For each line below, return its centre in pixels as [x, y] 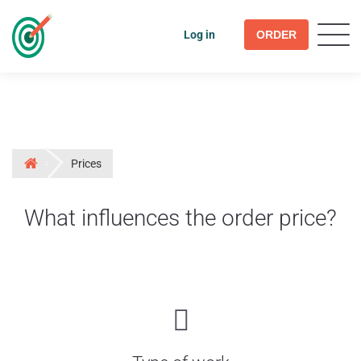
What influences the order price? [180, 218]
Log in [199, 35]
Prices [86, 163]
